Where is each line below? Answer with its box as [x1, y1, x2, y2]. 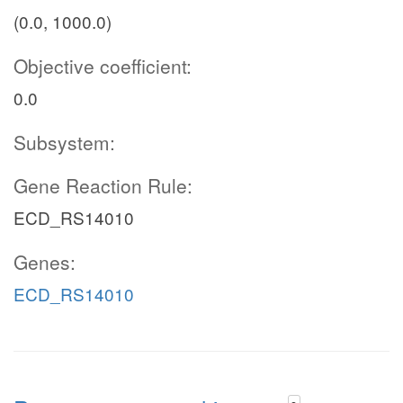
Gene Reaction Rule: [13, 172, 193, 199]
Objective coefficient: [13, 52, 192, 79]
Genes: [13, 248, 76, 275]
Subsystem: [13, 129, 115, 156]
